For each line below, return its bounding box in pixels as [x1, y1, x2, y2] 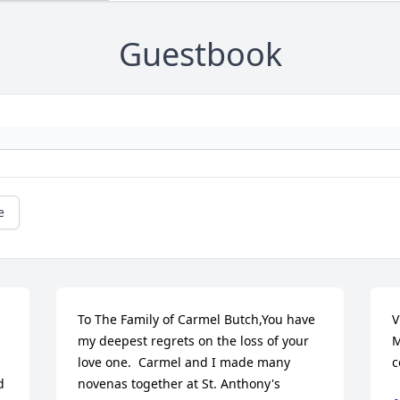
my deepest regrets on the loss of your [78, 332, 310, 350]
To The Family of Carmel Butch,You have [78, 311, 316, 329]
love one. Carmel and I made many [78, 354, 291, 371]
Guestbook [118, 32, 282, 77]
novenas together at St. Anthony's [78, 375, 281, 393]
